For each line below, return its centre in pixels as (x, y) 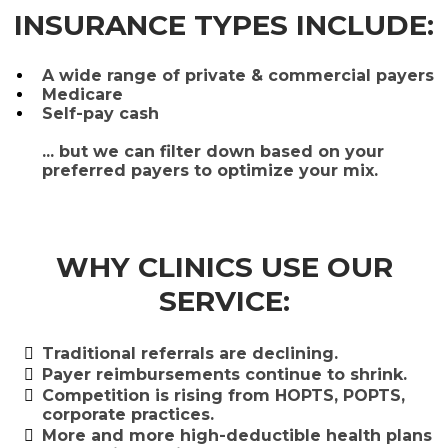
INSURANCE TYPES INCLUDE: (224, 24)
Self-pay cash (100, 113)
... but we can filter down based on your (213, 151)
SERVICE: (224, 300)
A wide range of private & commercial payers (238, 75)
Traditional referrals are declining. (190, 353)
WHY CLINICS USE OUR (224, 266)
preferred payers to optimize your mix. (210, 170)
